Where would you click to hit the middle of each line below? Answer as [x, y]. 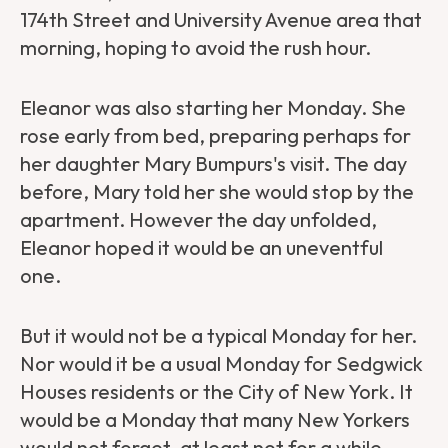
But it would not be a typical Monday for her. [218, 336]
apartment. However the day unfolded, [198, 220]
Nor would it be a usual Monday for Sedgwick [221, 364]
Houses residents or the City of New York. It [216, 392]
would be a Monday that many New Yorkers [215, 420]
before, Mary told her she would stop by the [217, 192]
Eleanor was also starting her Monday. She [213, 108]
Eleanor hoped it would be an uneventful [201, 248]
